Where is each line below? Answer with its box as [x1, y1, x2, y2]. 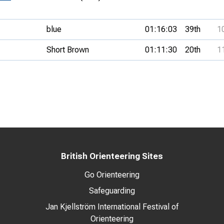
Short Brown [46, 45, 89, 54]
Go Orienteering [84, 170, 139, 179]
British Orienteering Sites [61, 151, 163, 161]
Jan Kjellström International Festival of [45, 202, 178, 211]
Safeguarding [89, 186, 135, 195]
